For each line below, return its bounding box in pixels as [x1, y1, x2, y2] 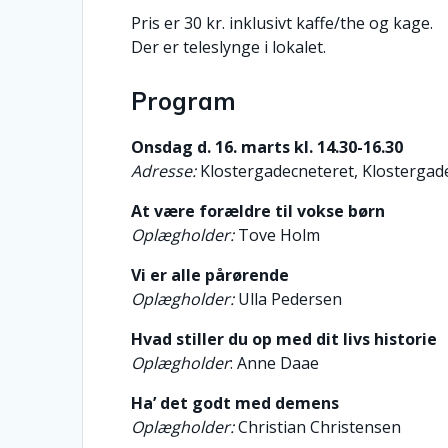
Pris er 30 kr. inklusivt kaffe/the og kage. [131, 11, 434, 34]
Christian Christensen [234, 415, 402, 438]
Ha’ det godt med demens [131, 391, 340, 414]
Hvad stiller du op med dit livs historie [131, 327, 438, 350]
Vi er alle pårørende [131, 263, 290, 286]
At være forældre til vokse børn [131, 199, 386, 222]
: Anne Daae [230, 351, 320, 374]
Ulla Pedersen [234, 287, 343, 310]
